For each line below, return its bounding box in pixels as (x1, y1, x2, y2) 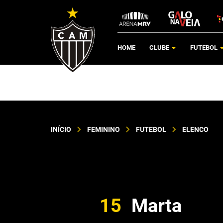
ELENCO (182, 125, 209, 133)
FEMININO (87, 125, 120, 133)
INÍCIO (51, 125, 71, 133)
